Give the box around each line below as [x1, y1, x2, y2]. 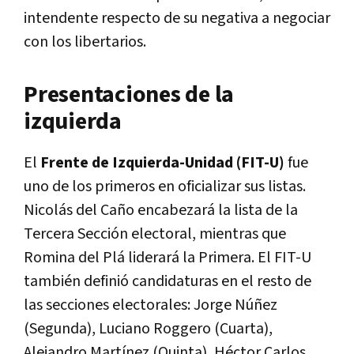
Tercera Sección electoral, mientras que [24, 223, 286, 244]
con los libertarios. [24, 31, 146, 52]
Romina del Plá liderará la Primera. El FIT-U [24, 247, 311, 268]
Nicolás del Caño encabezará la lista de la [24, 199, 298, 220]
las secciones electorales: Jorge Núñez [24, 294, 277, 315]
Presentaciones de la [24, 78, 234, 111]
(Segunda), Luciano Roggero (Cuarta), [24, 318, 273, 339]
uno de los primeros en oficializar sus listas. [24, 175, 306, 197]
